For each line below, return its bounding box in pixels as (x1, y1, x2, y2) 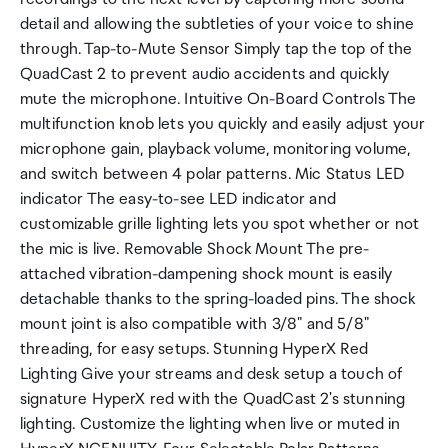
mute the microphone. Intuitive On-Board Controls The (20, 90, 417, 109)
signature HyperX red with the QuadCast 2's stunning (20, 390, 406, 409)
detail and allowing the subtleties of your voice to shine (20, 15, 415, 34)
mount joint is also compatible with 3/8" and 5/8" (20, 315, 369, 334)
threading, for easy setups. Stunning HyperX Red (20, 340, 369, 359)
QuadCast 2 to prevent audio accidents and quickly (20, 65, 389, 84)
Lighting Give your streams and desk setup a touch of (20, 365, 403, 384)
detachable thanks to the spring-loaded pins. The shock (20, 290, 416, 309)
